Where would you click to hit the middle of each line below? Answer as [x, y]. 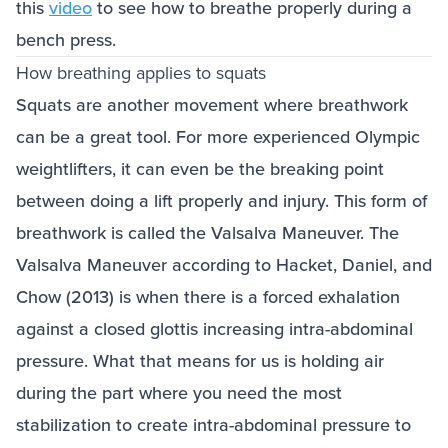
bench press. [68, 40]
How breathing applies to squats [141, 73]
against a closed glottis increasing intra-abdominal [214, 329]
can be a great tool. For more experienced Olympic [218, 137]
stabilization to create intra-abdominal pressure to [213, 425]
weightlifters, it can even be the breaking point [200, 169]
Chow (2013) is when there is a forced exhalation [208, 297]
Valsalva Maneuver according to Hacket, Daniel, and [224, 265]
